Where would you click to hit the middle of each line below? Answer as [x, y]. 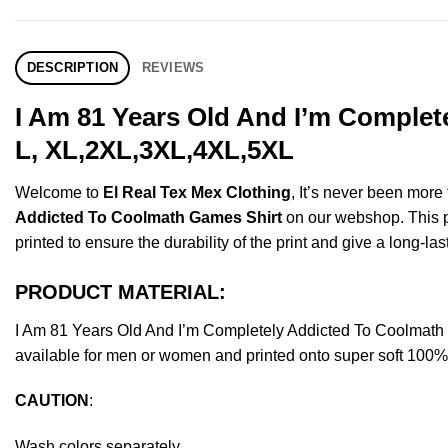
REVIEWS [173, 67]
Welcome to [59, 192]
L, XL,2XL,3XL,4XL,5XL [154, 149]
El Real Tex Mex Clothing [197, 192]
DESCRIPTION [72, 67]
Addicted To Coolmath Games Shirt [148, 217]
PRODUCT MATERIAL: [120, 291]
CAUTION [52, 401]
